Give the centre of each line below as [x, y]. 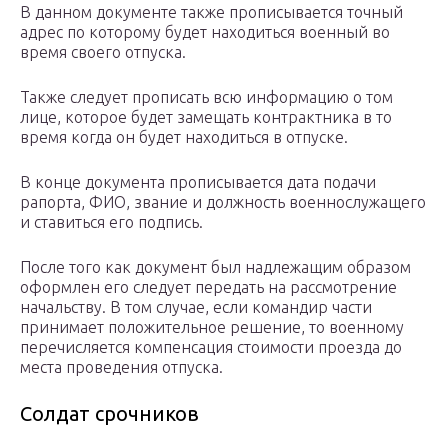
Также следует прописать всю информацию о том [206, 97]
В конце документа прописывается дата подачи [198, 182]
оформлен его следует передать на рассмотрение [208, 287]
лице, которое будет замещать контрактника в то [206, 117]
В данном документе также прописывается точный [211, 12]
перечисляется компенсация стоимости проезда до [211, 347]
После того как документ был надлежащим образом [215, 267]
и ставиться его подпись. [111, 222]
